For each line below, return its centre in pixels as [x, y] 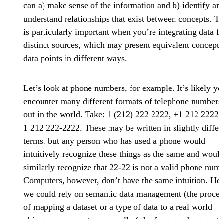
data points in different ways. [75, 58]
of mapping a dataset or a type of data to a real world [118, 207]
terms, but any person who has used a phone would [114, 141]
